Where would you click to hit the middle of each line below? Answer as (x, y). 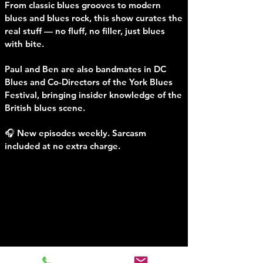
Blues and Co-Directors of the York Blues (89, 82)
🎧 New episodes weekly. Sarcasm (75, 133)
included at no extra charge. (63, 146)
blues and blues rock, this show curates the (94, 18)
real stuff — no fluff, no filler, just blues (85, 31)
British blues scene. (45, 108)
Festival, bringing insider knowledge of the (93, 95)
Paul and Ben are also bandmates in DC (85, 69)
